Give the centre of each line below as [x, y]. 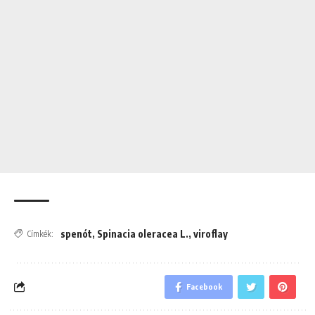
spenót [76, 233]
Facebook [204, 286]
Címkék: [40, 233]
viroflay [211, 233]
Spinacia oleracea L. [143, 233]
